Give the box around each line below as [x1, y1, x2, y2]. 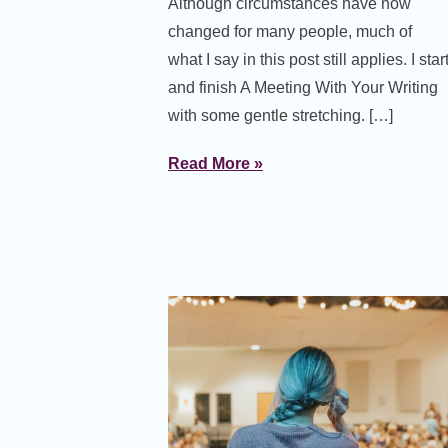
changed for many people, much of [167, 22, 412, 40]
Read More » [167, 154, 263, 172]
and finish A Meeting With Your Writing [167, 78, 438, 96]
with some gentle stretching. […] [167, 106, 393, 124]
